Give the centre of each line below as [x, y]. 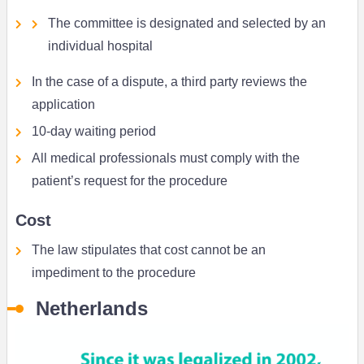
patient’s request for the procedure [129, 181]
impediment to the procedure [113, 273]
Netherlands [91, 309]
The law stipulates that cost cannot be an [148, 250]
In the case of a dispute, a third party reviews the [169, 82]
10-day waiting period [93, 132]
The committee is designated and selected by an [186, 24]
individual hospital [100, 46]
